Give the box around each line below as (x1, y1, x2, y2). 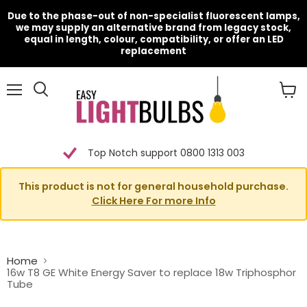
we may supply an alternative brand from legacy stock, (16, 21, 291, 34)
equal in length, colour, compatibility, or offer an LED (23, 33, 284, 46)
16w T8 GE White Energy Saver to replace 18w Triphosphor (7, 265, 296, 280)
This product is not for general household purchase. (19, 180, 288, 193)
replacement (121, 45, 186, 58)
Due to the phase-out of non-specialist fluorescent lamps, (7, 10, 300, 23)
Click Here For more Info (91, 194, 216, 208)
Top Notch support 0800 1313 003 (87, 146, 245, 160)
